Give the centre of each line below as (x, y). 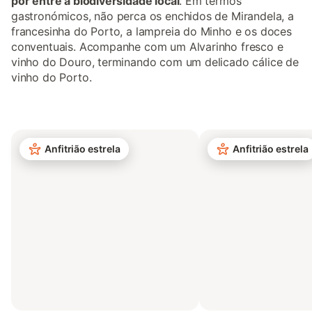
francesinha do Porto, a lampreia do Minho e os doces (151, 31)
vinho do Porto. (52, 77)
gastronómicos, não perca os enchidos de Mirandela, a (153, 16)
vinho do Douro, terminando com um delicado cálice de (155, 62)
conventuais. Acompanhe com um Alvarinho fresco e (147, 46)
